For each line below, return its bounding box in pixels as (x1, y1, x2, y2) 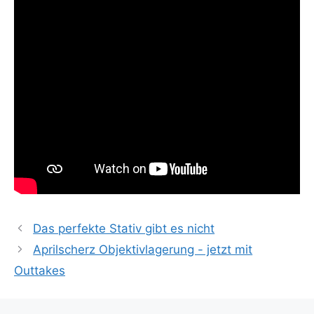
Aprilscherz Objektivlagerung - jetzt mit (33, 242, 253, 257)
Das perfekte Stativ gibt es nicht (33, 221, 215, 235)
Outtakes (14, 263, 65, 278)
